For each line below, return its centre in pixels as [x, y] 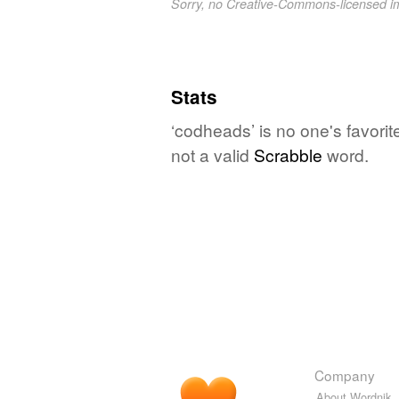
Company [345, 375]
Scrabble [288, 154]
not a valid [212, 154]
